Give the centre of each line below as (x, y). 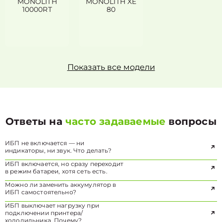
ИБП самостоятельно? (41, 192)
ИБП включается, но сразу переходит (64, 164)
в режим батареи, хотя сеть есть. (56, 171)
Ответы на (36, 121)
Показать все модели (111, 67)
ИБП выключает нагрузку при (52, 205)
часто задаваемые (116, 121)
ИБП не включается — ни (45, 143)
